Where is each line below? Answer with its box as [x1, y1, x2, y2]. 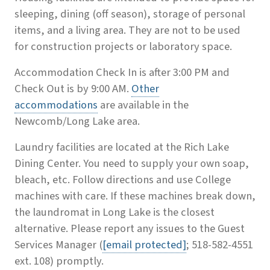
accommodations [14, 97, 98, 113]
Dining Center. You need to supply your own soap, [14, 155, 249, 172]
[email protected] [102, 237, 186, 253]
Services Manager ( [14, 237, 102, 253]
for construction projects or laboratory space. [14, 39, 232, 55]
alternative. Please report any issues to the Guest [14, 221, 245, 237]
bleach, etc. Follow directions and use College [14, 172, 231, 188]
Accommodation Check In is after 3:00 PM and [14, 64, 230, 81]
